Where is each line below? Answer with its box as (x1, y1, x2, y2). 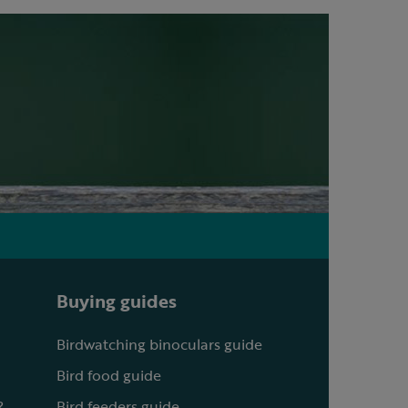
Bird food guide (56, 364, 161, 386)
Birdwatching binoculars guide (56, 333, 262, 355)
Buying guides (56, 287, 177, 314)
